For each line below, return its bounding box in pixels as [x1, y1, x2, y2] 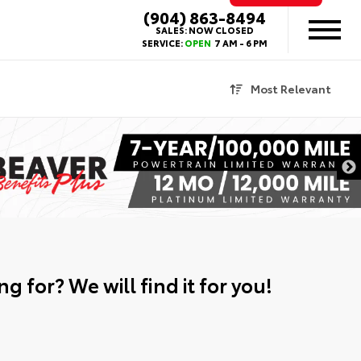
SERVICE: [142, 36, 185, 49]
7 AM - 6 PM [213, 36, 268, 49]
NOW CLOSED [189, 23, 254, 36]
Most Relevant [250, 81, 331, 97]
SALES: [156, 23, 189, 36]
